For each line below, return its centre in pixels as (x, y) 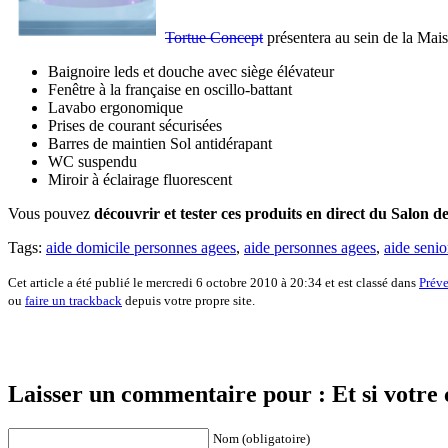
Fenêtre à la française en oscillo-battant (170, 89)
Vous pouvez (51, 213)
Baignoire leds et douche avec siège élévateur (191, 71)
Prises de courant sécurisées (135, 125)
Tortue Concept (214, 37)
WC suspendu (92, 161)
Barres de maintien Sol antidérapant (160, 143)
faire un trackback (73, 300)
